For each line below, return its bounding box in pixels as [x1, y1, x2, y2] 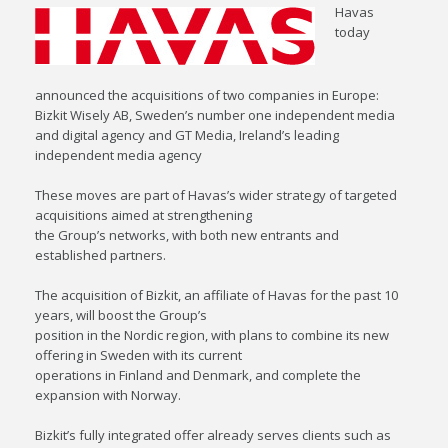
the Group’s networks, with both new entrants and [35, 226, 340, 244]
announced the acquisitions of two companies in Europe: [35, 86, 380, 104]
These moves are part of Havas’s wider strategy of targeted [35, 186, 398, 204]
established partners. [35, 246, 167, 264]
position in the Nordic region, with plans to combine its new [35, 326, 390, 344]
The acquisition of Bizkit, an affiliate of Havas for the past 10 [35, 286, 399, 304]
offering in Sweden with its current [35, 346, 243, 364]
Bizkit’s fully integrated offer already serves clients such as [35, 426, 392, 444]
